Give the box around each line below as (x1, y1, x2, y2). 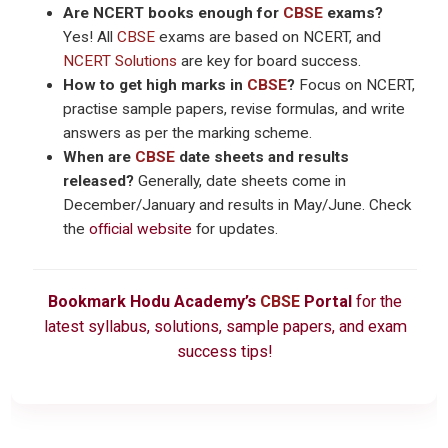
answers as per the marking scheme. (63, 124, 313, 143)
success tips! (177, 341, 273, 361)
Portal (300, 291, 352, 311)
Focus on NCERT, (295, 76, 416, 95)
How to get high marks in (63, 76, 248, 95)
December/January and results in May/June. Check (63, 196, 412, 215)
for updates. (192, 220, 279, 239)
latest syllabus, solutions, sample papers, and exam (43, 316, 407, 336)
